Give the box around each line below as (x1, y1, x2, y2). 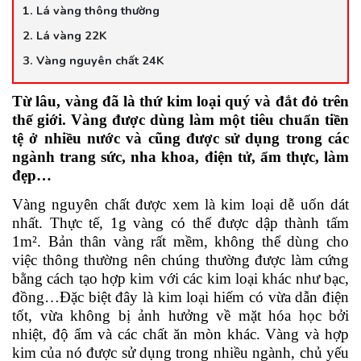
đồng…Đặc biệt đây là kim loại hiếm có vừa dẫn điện (12, 288, 349, 305)
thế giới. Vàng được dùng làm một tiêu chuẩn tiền (12, 110, 349, 128)
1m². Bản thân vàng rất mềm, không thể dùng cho (12, 232, 349, 250)
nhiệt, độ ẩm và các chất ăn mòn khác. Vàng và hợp (12, 325, 349, 342)
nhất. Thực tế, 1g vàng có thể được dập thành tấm (12, 214, 349, 231)
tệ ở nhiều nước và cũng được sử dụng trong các (12, 129, 349, 147)
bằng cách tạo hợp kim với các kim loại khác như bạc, (12, 269, 349, 287)
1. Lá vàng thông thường (23, 2, 160, 19)
